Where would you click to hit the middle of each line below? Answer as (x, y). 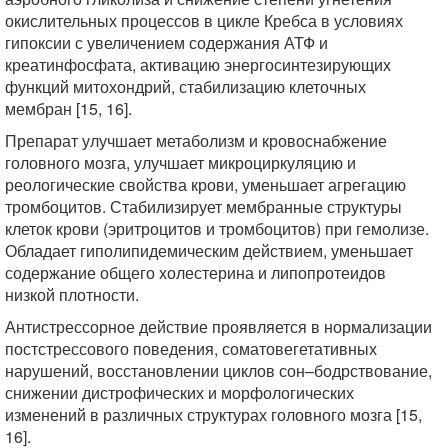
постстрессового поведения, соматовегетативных (191, 348)
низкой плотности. (72, 294)
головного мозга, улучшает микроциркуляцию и (180, 162)
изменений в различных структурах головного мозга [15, (213, 414)
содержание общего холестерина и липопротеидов (195, 272)
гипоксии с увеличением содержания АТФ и (166, 42)
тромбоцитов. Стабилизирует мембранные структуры (203, 206)
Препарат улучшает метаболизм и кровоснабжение (196, 140)
